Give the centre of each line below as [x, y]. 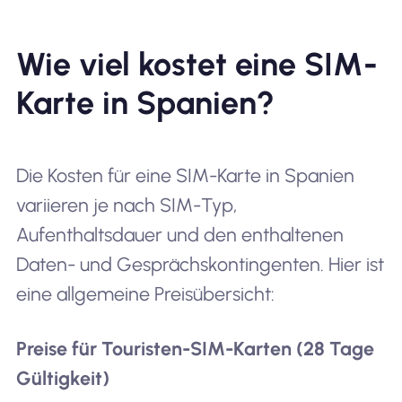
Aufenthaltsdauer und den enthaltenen [179, 234]
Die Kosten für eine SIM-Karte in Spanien [185, 175]
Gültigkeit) [62, 379]
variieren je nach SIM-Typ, [126, 205]
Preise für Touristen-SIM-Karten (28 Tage [195, 349]
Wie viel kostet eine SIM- [197, 64]
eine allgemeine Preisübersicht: [145, 293]
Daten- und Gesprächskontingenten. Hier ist [200, 264]
